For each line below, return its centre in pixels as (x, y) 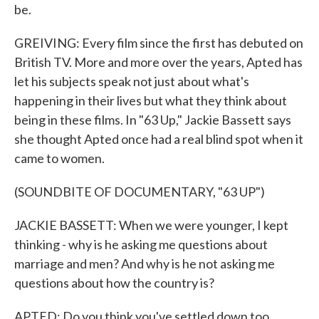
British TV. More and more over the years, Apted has (158, 62)
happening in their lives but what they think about (151, 100)
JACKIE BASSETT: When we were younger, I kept (151, 225)
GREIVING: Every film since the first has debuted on (159, 43)
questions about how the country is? (114, 283)
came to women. (59, 158)
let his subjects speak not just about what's (132, 81)
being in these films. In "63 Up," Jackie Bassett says (153, 120)
